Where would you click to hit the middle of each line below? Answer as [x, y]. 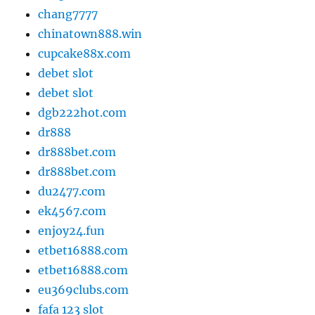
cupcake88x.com [85, 54]
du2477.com [72, 192]
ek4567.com [72, 211]
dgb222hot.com [83, 113]
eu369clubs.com [84, 290]
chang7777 [68, 14]
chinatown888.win [90, 34]
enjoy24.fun [72, 231]
